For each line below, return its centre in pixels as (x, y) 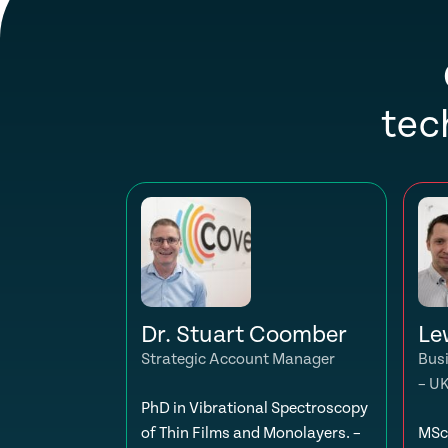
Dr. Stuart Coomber (244, 335)
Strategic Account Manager (238, 359)
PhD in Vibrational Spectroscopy (254, 408)
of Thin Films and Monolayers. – (251, 433)
